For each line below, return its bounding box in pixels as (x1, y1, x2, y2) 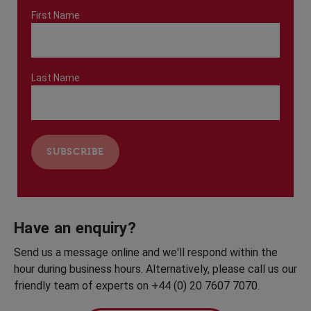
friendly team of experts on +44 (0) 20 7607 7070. (14, 278, 260, 292)
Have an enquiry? (14, 218, 137, 237)
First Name (31, 10, 80, 22)
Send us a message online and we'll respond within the (14, 245, 278, 259)
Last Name (31, 72, 80, 84)
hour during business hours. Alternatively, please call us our (14, 262, 297, 276)
